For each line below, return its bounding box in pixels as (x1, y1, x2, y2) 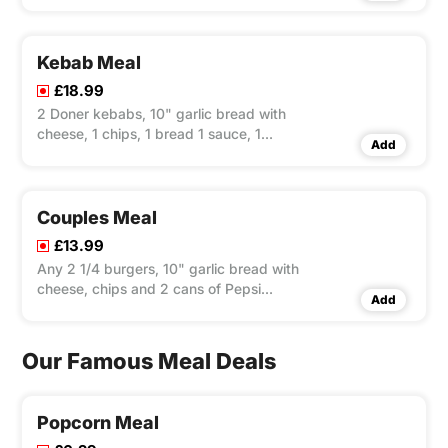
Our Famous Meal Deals (22, 348, 276, 375)
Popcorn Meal (37, 412, 159, 434)
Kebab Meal (37, 52, 141, 74)
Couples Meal (37, 207, 157, 229)
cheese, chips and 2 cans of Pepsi (37, 280, 261, 298)
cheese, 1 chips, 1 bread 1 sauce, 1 (37, 125, 261, 143)
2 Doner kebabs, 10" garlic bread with (37, 105, 286, 123)
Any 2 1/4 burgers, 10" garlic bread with (37, 260, 299, 278)
